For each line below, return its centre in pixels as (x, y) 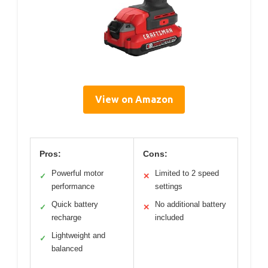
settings (169, 186)
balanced (67, 248)
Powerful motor (77, 173)
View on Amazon (134, 99)
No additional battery (191, 204)
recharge (66, 217)
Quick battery (75, 204)
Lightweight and (78, 235)
